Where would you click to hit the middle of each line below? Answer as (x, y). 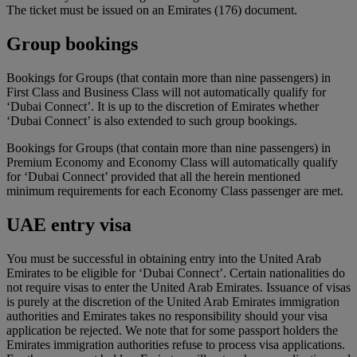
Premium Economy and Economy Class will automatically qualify (172, 163)
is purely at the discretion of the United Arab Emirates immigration (173, 301)
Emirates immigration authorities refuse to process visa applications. (176, 344)
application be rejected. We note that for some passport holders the (172, 330)
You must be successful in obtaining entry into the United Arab (164, 258)
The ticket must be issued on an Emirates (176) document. (152, 10)
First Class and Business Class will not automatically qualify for (166, 92)
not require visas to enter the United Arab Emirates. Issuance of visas (178, 287)
